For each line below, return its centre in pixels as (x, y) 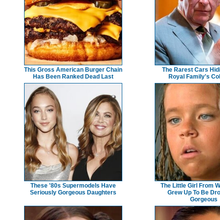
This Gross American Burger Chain (73, 69)
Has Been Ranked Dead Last (73, 76)
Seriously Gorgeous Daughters (73, 192)
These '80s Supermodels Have (73, 185)
